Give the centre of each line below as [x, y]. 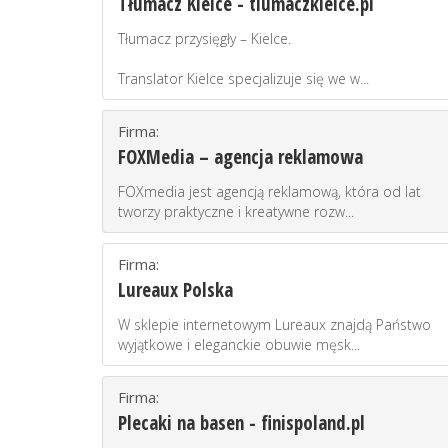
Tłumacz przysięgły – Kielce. [204, 38]
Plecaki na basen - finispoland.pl [241, 423]
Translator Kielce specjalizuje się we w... [243, 78]
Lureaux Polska [175, 290]
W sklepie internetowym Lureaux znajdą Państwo [274, 324]
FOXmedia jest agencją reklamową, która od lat [269, 191]
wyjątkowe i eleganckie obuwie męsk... [239, 344]
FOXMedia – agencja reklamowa [240, 157]
